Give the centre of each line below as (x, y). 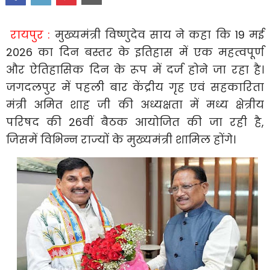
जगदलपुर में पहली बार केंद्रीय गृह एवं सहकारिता (135, 87)
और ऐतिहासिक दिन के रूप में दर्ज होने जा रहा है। (135, 69)
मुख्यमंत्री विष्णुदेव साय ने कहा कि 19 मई (157, 34)
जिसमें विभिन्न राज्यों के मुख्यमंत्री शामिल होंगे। (121, 139)
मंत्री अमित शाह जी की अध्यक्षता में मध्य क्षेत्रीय (135, 104)
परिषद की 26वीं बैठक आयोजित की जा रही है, (135, 122)
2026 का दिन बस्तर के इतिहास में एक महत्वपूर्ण (135, 52)
